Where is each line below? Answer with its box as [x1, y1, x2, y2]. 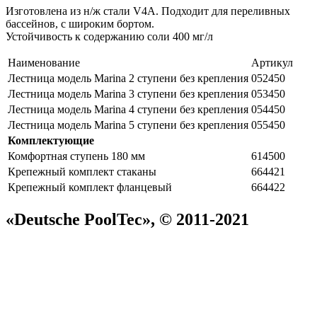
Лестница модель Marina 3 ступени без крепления [8, 87, 248, 100]
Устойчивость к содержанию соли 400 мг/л [6, 30, 213, 42]
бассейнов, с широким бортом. [6, 17, 154, 30]
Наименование [8, 56, 80, 69]
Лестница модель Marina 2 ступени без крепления [8, 71, 248, 84]
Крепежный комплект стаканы [8, 165, 156, 178]
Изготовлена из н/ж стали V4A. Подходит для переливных [6, 4, 290, 17]
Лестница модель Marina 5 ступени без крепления [8, 118, 248, 131]
